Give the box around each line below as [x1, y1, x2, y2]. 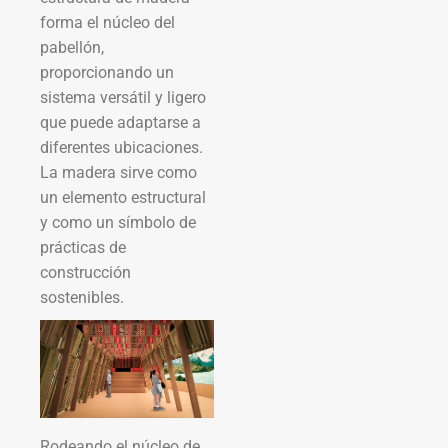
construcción [40, 262, 131, 282]
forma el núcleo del [40, 12, 175, 32]
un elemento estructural [40, 187, 206, 207]
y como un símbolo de [40, 212, 196, 232]
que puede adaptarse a [40, 112, 201, 132]
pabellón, [40, 37, 104, 57]
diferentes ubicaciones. [40, 137, 203, 157]
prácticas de [40, 237, 126, 257]
